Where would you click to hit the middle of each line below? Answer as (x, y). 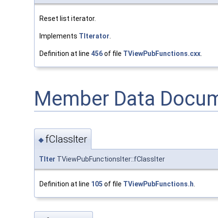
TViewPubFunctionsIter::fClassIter (110, 159)
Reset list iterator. (68, 18)
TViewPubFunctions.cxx (162, 53)
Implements (59, 36)
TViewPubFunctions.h (158, 184)
